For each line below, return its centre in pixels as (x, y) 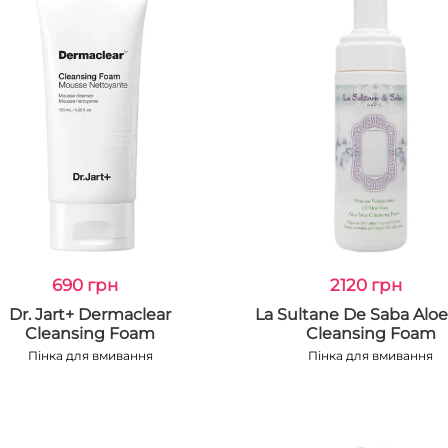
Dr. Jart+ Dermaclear (90, 314)
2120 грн (365, 285)
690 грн (85, 285)
